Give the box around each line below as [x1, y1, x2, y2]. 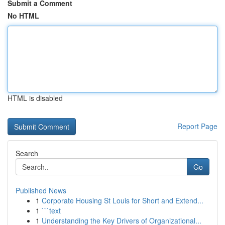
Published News [16, 185, 66, 195]
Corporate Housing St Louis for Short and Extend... [42, 195, 203, 205]
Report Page [177, 121, 217, 131]
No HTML [8, 11, 39, 21]
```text [42, 205, 61, 215]
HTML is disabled [8, 93, 63, 103]
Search [16, 148, 38, 158]
